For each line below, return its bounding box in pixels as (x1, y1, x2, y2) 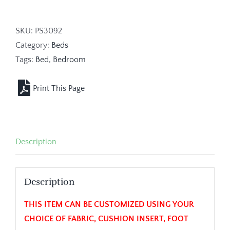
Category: (15, 40, 51, 50)
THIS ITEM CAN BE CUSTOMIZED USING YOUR (24, 199, 194, 209)
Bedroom (53, 54, 86, 64)
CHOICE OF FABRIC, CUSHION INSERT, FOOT (24, 214, 188, 223)
